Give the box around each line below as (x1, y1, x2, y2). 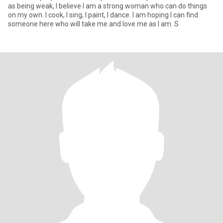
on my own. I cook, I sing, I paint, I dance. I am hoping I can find (8, 11, 198, 19)
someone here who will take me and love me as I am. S (8, 20, 179, 28)
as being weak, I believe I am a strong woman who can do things (8, 2, 207, 10)
